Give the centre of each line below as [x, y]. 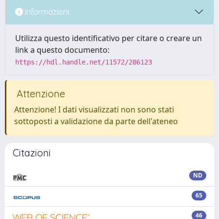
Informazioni [46, 11]
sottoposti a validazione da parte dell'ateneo [96, 121]
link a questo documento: [62, 50]
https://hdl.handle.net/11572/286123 [84, 62]
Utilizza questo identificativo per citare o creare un [109, 38]
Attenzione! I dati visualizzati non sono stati [94, 109]
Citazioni [32, 153]
